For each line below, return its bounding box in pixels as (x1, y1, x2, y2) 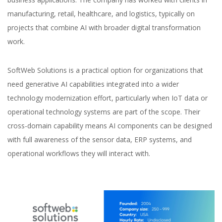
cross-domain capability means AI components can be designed (7, 120, 212, 130)
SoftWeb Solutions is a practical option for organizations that (7, 65, 203, 75)
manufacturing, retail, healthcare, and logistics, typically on (7, 8, 195, 18)
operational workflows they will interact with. (7, 148, 150, 158)
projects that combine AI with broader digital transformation (7, 22, 201, 32)
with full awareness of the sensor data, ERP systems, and (7, 134, 192, 144)
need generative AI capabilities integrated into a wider (7, 79, 179, 89)
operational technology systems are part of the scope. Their (7, 107, 200, 116)
